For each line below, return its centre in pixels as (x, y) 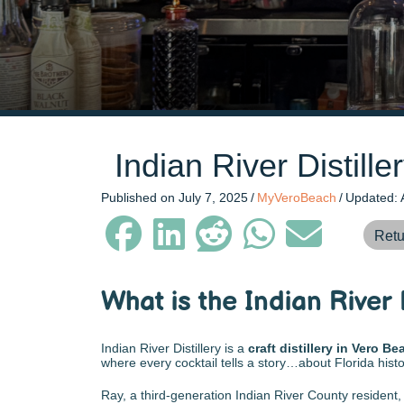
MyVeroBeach (297, 197)
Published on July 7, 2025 (174, 197)
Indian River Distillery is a (174, 348)
